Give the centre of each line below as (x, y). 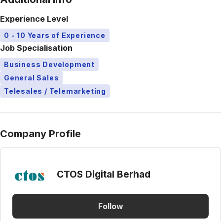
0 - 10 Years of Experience (55, 35)
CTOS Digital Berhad (104, 174)
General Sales (32, 78)
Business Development (49, 64)
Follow (110, 206)
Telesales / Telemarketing (55, 91)
